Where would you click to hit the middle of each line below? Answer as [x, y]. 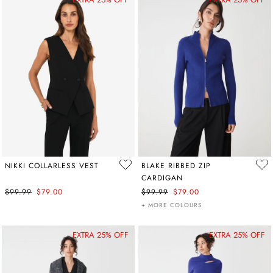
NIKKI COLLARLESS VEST [52, 165]
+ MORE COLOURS [172, 205]
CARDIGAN [162, 178]
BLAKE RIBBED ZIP [176, 165]
